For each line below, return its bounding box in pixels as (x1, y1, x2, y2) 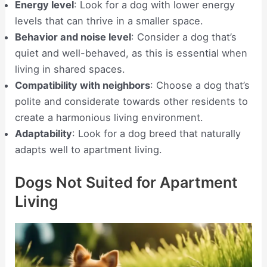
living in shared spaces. (15, 63, 126, 76)
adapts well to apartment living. (15, 144, 163, 156)
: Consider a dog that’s (131, 31, 237, 44)
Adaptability (15, 128, 73, 140)
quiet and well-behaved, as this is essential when (15, 47, 248, 60)
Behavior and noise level (15, 31, 132, 44)
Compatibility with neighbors (15, 79, 151, 92)
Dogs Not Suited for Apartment (15, 173, 238, 192)
